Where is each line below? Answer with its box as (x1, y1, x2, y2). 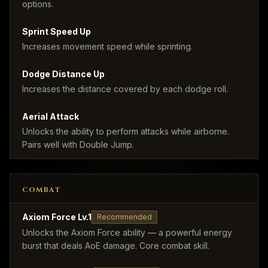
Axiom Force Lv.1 (22, 212, 92, 222)
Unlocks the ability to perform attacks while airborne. (22, 126, 229, 136)
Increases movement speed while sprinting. (22, 41, 193, 51)
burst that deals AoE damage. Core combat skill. (22, 240, 209, 251)
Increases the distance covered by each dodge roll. (22, 84, 228, 94)
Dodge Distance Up (22, 69, 105, 79)
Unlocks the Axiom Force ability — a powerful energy (22, 227, 232, 237)
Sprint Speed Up (22, 26, 91, 36)
